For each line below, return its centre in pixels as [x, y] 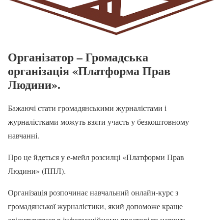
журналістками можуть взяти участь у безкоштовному [98, 122]
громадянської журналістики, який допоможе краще [95, 206]
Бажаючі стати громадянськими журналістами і [87, 108]
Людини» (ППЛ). [37, 171]
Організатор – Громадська [78, 57]
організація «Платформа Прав [89, 71]
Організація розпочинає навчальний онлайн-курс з [93, 192]
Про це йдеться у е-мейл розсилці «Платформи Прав [96, 157]
